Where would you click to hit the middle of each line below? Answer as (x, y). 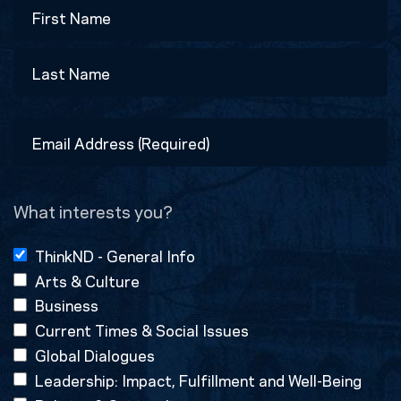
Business (67, 305)
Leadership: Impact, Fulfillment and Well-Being (198, 379)
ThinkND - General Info (115, 255)
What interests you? (93, 211)
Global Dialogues (95, 355)
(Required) (46, 180)
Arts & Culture (87, 280)
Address (45, 154)
